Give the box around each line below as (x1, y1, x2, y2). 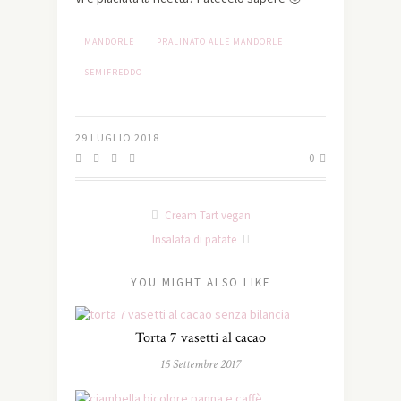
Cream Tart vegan (161, 208, 251, 224)
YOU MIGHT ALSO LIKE (130, 275, 271, 291)
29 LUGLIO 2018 (75, 131, 159, 145)
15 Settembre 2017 (160, 356, 241, 373)
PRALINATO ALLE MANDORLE (157, 36, 283, 48)
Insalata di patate (151, 232, 239, 248)
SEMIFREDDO (84, 66, 142, 79)
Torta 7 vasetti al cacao (135, 328, 266, 348)
